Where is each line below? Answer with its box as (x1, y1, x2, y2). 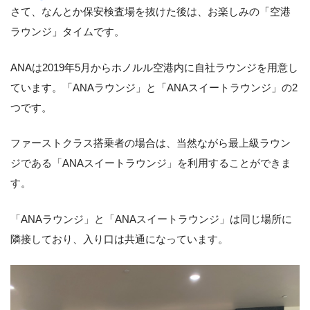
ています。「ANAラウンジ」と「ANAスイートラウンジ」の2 (10, 81, 298, 93)
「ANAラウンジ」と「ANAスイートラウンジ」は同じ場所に (10, 213, 292, 226)
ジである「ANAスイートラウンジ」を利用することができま (10, 157, 291, 170)
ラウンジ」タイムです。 (10, 25, 125, 37)
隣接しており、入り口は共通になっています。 (10, 233, 228, 246)
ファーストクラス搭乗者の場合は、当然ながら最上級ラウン (10, 137, 291, 149)
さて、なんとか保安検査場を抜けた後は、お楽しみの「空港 (10, 5, 291, 17)
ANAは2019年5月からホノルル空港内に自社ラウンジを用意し (10, 61, 298, 73)
